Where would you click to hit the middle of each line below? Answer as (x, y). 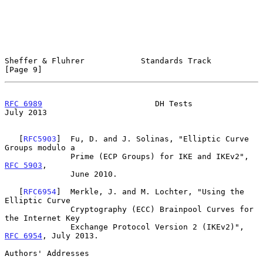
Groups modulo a (40, 147)
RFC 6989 (23, 103)
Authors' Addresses (47, 253)
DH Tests (117, 103)
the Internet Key (42, 218)
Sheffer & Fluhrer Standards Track (108, 60)
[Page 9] (23, 69)
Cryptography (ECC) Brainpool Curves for (38, 209)
